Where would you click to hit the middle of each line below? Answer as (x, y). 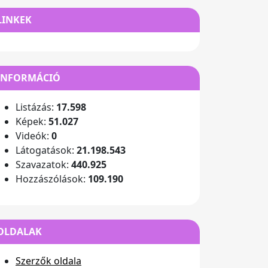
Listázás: (36, 107)
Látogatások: (46, 150)
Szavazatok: (43, 165)
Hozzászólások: (52, 179)
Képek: (32, 121)
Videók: (33, 136)
